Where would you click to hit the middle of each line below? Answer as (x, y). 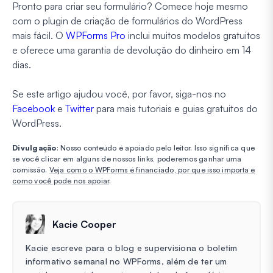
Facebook (34, 109)
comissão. (31, 170)
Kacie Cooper (84, 225)
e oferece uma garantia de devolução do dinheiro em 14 (132, 50)
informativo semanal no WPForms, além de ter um (126, 261)
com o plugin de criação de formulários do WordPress (127, 21)
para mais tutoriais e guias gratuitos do (176, 109)
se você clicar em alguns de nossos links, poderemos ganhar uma (127, 159)
